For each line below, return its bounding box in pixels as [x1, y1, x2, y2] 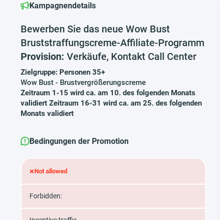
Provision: [21, 51, 67, 62]
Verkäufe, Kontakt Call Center [67, 51, 196, 62]
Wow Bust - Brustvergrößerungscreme [21, 78, 146, 87]
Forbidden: [29, 192, 62, 200]
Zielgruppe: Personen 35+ [21, 68, 105, 77]
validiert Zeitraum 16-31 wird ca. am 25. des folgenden [21, 99, 202, 108]
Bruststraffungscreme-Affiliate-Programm [21, 37, 204, 49]
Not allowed [34, 167, 67, 175]
